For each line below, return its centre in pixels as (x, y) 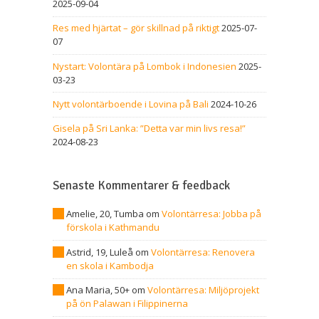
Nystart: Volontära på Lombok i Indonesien (145, 66)
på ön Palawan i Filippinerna (127, 303)
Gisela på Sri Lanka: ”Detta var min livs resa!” (149, 129)
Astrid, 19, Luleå (100, 252)
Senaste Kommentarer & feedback (141, 186)
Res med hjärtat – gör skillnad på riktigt (136, 28)
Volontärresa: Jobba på (211, 214)
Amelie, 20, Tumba (105, 214)
